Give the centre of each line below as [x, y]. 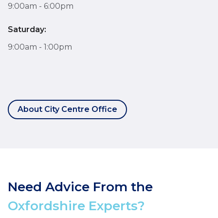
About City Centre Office [67, 109]
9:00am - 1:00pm [40, 47]
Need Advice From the [80, 187]
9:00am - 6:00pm [41, 6]
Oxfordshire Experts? [76, 206]
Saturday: [27, 29]
